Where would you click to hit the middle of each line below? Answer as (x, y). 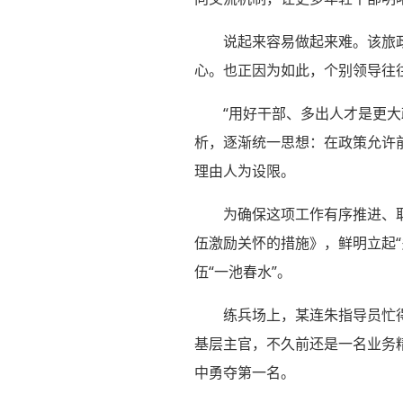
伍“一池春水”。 (242, 272)
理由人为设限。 (244, 171)
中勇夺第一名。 (244, 372)
